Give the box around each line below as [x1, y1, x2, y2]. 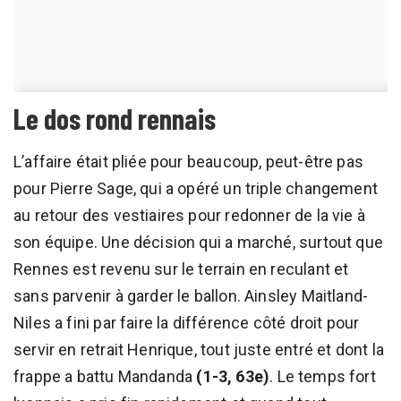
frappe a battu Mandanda [13, 366, 197, 386]
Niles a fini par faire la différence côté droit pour [13, 312, 360, 332]
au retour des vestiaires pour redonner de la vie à [13, 205, 365, 225]
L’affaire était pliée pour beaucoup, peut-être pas [13, 151, 363, 171]
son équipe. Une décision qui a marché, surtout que [13, 232, 383, 252]
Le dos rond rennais [13, 100, 216, 135]
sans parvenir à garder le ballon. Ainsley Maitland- [13, 286, 369, 305]
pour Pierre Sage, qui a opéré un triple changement [13, 178, 378, 198]
